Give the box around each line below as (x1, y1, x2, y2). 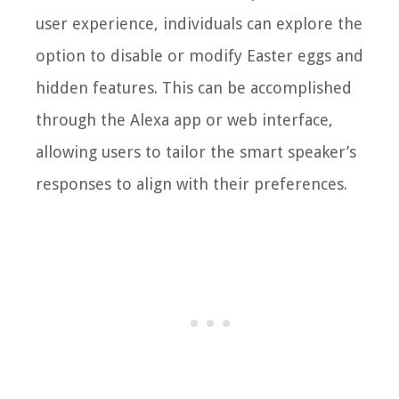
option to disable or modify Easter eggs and (36, 46, 363, 66)
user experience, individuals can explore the (36, 14, 362, 34)
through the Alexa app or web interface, (36, 110, 333, 130)
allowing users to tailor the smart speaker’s (36, 142, 356, 162)
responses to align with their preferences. (36, 175, 347, 194)
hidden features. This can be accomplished (36, 78, 352, 98)
